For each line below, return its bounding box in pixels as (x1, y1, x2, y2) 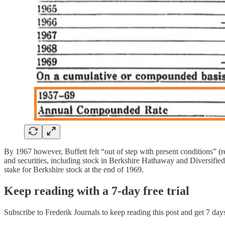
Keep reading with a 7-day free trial (4, 184, 189, 197)
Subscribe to (4, 207, 45, 216)
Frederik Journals (45, 207, 100, 216)
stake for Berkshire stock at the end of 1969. (4, 165, 144, 174)
